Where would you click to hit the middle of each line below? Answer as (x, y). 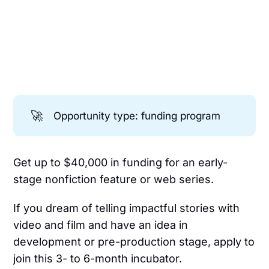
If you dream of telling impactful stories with (127, 208)
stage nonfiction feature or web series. (114, 179)
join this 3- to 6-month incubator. (98, 258)
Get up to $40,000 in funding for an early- (121, 162)
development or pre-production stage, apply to (134, 241)
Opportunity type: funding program (137, 115)
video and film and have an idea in (101, 225)
